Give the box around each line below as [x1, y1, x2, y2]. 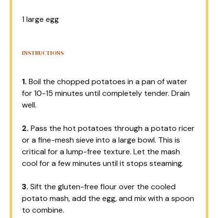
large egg [24, 14, 59, 24]
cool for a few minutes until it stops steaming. [22, 158, 183, 168]
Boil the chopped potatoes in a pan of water [27, 76, 187, 87]
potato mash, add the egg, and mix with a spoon [22, 193, 194, 203]
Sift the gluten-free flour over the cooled [28, 182, 176, 192]
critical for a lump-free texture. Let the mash [22, 146, 180, 157]
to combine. [22, 205, 64, 215]
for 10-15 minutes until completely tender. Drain [22, 88, 190, 98]
